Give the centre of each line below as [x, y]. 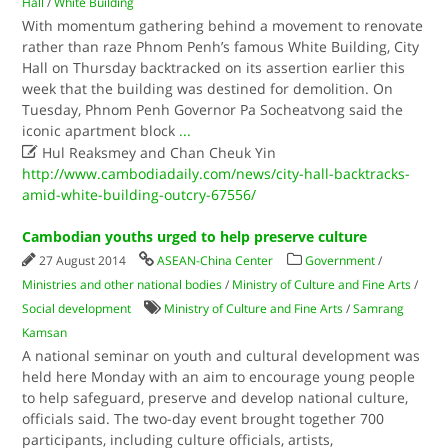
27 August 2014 [84, 260]
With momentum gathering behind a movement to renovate [223, 25]
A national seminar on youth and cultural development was [221, 355]
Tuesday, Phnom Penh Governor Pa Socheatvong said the [213, 109]
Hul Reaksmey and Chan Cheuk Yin [157, 152]
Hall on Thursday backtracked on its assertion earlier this [214, 67]
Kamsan [45, 332]
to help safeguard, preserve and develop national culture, [215, 397]
